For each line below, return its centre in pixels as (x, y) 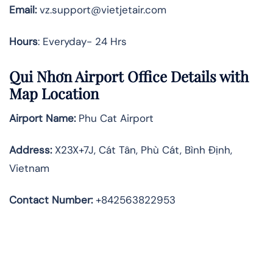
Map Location (54, 94)
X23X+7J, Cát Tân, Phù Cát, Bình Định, (142, 150)
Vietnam (29, 168)
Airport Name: (42, 119)
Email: (23, 9)
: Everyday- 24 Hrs (82, 41)
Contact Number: (51, 200)
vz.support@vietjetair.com (101, 9)
